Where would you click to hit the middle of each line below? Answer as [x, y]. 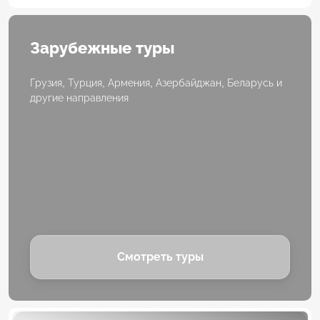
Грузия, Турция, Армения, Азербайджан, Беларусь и [156, 83]
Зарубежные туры [102, 49]
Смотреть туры [160, 257]
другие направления [79, 98]
